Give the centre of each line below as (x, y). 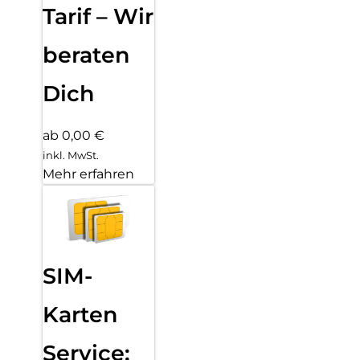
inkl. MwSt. (71, 155)
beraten (86, 55)
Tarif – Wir (98, 17)
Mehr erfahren (88, 174)
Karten (80, 315)
